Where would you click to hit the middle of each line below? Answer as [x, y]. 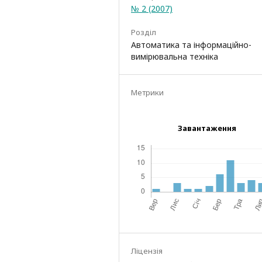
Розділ [144, 32]
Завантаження [207, 128]
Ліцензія [147, 251]
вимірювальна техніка [175, 56]
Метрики [147, 92]
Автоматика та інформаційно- [191, 44]
